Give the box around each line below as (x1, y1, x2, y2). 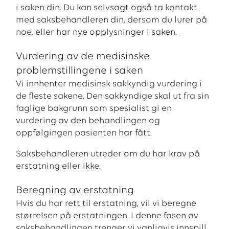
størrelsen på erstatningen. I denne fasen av (16, 212, 199, 221)
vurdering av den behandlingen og (16, 116, 161, 125)
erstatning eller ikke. (16, 162, 101, 171)
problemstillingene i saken (16, 65, 144, 76)
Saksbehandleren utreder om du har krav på (16, 150, 200, 159)
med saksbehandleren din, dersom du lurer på (16, 16, 208, 25)
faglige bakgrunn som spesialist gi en (16, 104, 172, 113)
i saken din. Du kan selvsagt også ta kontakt (16, 4, 198, 13)
